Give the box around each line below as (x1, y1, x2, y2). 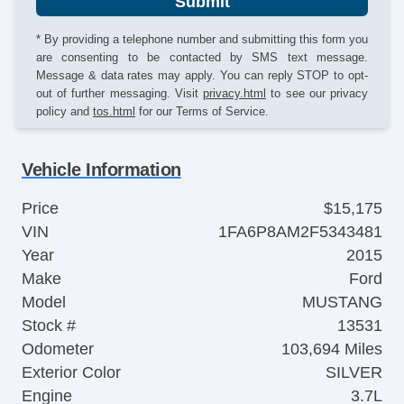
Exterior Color (22, 363, 121, 381)
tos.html (93, 104, 135, 118)
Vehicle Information (22, 159, 181, 179)
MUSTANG (302, 292, 382, 311)
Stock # (22, 316, 76, 335)
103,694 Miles (281, 339, 382, 358)
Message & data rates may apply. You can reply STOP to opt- (36, 68, 368, 82)
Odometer (22, 339, 94, 358)
